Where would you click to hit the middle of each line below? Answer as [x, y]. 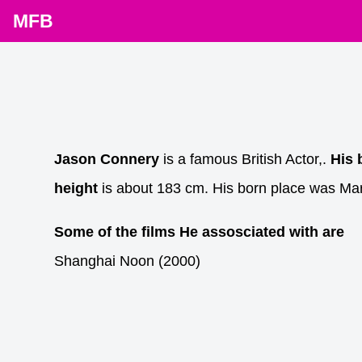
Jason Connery [107, 160]
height [76, 189]
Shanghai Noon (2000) [128, 261]
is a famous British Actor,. [245, 160]
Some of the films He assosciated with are [200, 232]
